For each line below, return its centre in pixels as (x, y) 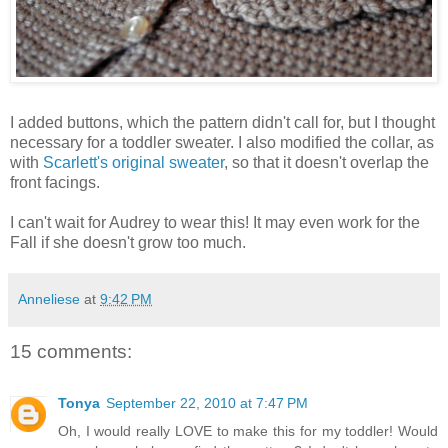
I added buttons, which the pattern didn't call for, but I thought (222, 122)
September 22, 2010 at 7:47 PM (207, 403)
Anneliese (49, 298)
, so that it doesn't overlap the (326, 162)
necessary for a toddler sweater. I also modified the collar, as (222, 142)
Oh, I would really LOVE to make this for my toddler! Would (248, 431)
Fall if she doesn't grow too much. (128, 242)
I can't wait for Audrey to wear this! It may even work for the (215, 222)
